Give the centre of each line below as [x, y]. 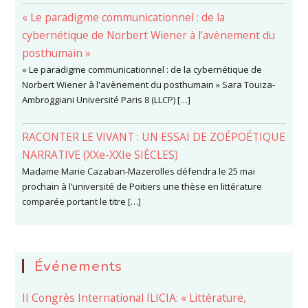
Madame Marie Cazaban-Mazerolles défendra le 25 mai [139, 171]
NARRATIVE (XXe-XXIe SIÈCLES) [100, 154]
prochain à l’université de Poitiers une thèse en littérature [142, 186]
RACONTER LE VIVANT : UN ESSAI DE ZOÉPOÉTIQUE [154, 136]
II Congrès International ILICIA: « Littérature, [134, 297]
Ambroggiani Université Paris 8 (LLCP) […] [107, 99]
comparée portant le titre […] [82, 201]
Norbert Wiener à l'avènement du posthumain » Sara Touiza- [149, 84]
